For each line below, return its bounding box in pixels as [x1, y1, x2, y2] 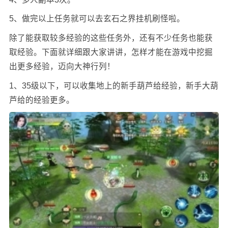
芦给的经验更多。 [9, 95, 74, 104]
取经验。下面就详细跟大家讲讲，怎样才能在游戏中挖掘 [9, 48, 213, 57]
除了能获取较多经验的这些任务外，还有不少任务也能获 [9, 34, 213, 43]
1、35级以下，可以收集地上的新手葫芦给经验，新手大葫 [9, 81, 218, 90]
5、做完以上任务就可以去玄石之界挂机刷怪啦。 [9, 14, 185, 23]
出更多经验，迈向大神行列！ [9, 62, 115, 71]
